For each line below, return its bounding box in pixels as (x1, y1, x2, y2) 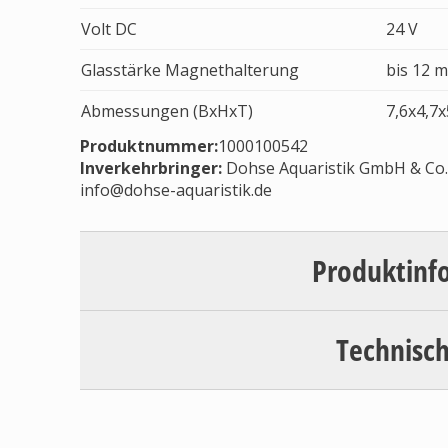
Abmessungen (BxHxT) (81, 100, 253, 122)
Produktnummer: (80, 135, 218, 157)
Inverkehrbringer (80, 157, 218, 179)
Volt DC (81, 18, 137, 40)
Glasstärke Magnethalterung (81, 59, 299, 81)
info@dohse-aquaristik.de (80, 179, 272, 201)
